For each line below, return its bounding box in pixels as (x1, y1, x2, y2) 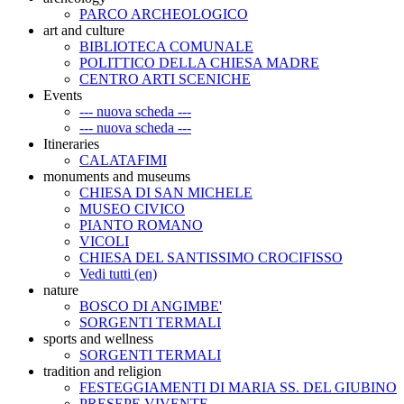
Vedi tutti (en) (79, 265, 157, 281)
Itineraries (43, 135, 99, 151)
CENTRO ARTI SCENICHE (79, 70, 251, 87)
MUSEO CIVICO (79, 200, 185, 216)
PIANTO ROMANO (79, 216, 203, 233)
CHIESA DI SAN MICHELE (79, 184, 252, 200)
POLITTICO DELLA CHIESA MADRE (79, 54, 319, 70)
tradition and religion (43, 363, 161, 379)
